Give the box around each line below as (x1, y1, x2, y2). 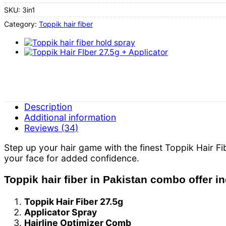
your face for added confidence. (4, 152, 139, 163)
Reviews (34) (24, 122, 78, 133)
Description (24, 101, 72, 112)
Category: (4, 20, 39, 29)
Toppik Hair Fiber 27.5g (24, 196, 123, 207)
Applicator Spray (24, 206, 97, 217)
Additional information (24, 111, 116, 123)
